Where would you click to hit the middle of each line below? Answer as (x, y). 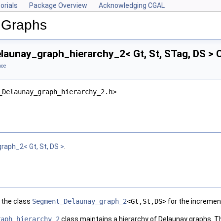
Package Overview (58, 5)
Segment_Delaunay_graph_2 (79, 202)
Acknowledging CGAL (132, 5)
